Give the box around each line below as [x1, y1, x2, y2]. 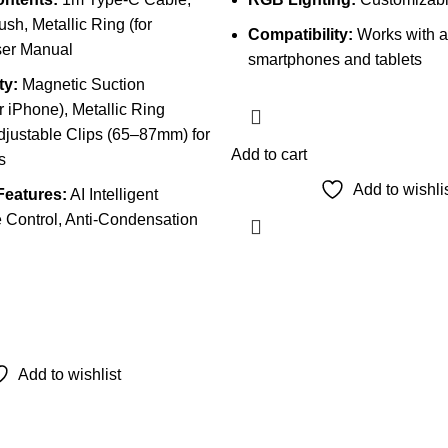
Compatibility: [247, 26, 353, 43]
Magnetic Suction [17, 76, 145, 93]
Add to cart [230, 146, 307, 163]
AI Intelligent [66, 186, 158, 203]
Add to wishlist [18, 366, 122, 383]
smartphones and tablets [247, 51, 422, 68]
